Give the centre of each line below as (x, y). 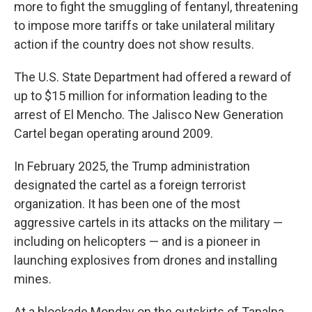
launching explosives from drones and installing (146, 260)
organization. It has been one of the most (127, 204)
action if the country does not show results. (134, 44)
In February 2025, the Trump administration (132, 166)
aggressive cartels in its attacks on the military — (148, 223)
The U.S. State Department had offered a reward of (153, 77)
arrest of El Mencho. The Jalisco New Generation (149, 115)
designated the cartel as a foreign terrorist (130, 185)
